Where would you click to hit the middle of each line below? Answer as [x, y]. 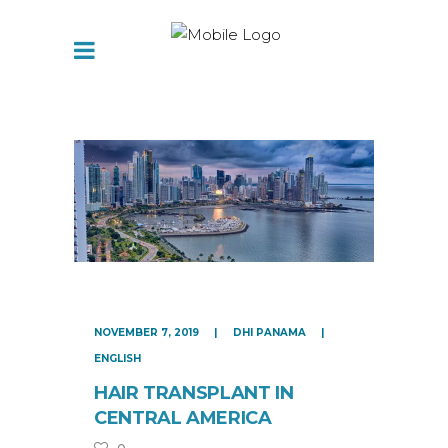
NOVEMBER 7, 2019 [148, 332]
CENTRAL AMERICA [183, 417]
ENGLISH [117, 358]
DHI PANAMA [271, 332]
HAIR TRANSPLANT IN [194, 392]
